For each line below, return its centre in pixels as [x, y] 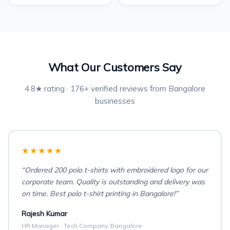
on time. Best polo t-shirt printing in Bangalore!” [100, 194]
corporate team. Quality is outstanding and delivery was [113, 182]
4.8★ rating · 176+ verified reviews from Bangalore [115, 89]
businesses [115, 101]
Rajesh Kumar [44, 214]
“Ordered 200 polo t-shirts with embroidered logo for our [115, 170]
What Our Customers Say [115, 67]
